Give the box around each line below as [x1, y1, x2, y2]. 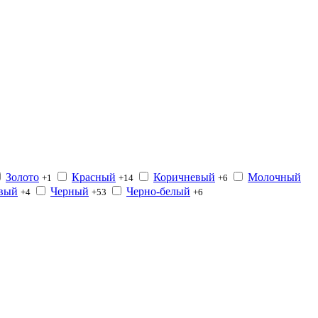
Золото [6, 171, 39, 184]
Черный [50, 185, 89, 198]
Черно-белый [126, 185, 190, 198]
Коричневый [153, 171, 215, 184]
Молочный [248, 171, 301, 184]
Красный [72, 171, 116, 184]
